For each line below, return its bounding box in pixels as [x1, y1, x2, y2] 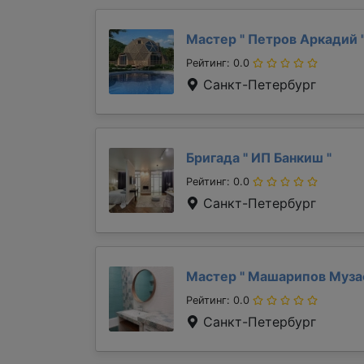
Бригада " [186, 149, 248, 166]
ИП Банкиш [248, 149, 327, 166]
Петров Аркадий [245, 31, 361, 47]
